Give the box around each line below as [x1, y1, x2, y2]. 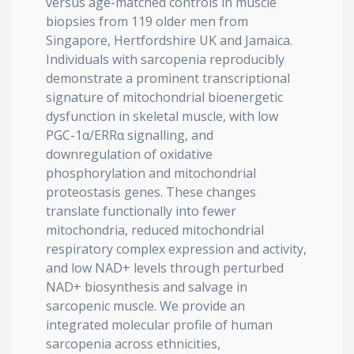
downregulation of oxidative [46, 145, 213, 163]
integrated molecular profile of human [46, 316, 273, 333]
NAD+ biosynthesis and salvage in [46, 278, 247, 296]
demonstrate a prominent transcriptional [46, 70, 290, 87]
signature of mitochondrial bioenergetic [46, 88, 283, 106]
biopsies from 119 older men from [46, 13, 248, 30]
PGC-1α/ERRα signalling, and [46, 126, 213, 144]
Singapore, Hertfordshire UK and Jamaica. [46, 32, 292, 49]
